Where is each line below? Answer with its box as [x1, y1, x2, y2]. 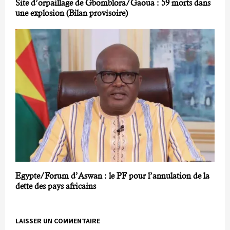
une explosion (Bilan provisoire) [15, 8, 128, 18]
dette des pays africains [15, 181, 96, 191]
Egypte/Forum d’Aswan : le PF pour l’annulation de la [15, 170, 209, 181]
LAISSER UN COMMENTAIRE [15, 216, 100, 225]
